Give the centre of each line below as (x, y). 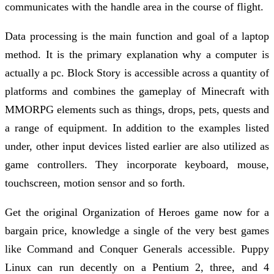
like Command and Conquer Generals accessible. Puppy (137, 249)
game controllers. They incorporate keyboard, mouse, (137, 164)
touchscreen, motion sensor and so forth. (95, 183)
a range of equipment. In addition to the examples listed (137, 128)
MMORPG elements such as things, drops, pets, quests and (137, 109)
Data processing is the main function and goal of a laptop (137, 36)
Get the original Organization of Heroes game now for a (137, 212)
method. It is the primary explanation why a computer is (137, 54)
